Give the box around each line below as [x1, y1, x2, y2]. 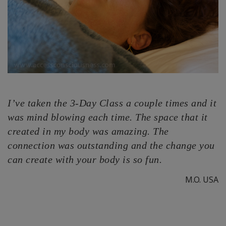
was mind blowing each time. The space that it [8, 111, 208, 123]
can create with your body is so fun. [8, 154, 162, 165]
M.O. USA [185, 174, 218, 186]
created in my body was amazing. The [8, 126, 169, 137]
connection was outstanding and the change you [8, 140, 215, 151]
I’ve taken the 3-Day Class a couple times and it [8, 97, 216, 109]
